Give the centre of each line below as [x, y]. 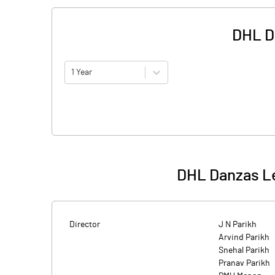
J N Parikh [238, 225]
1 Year [82, 72]
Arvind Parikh [244, 238]
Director [85, 225]
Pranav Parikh [244, 263]
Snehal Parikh [244, 250]
